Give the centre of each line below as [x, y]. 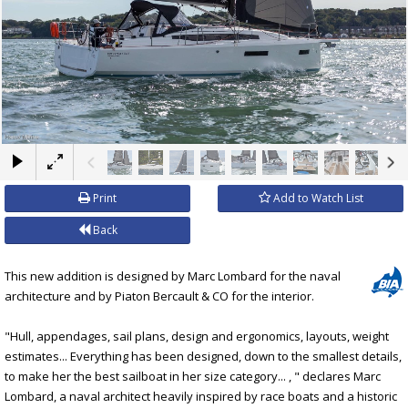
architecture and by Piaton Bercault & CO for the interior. [159, 296]
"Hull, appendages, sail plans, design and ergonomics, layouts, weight [197, 336]
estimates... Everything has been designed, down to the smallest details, [203, 356]
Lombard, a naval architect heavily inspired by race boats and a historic [201, 396]
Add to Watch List [316, 198]
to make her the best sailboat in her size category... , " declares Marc [193, 376]
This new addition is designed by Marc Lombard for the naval [173, 275]
